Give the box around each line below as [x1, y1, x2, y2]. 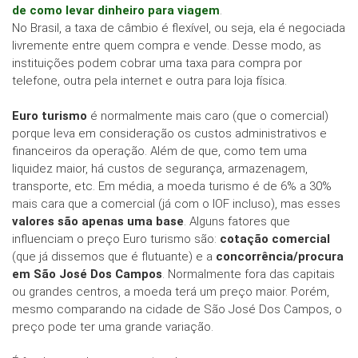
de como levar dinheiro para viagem [12, 3, 220, 18]
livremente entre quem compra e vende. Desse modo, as [12, 38, 321, 54]
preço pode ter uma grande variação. [12, 320, 213, 335]
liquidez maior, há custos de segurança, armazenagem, [12, 161, 308, 177]
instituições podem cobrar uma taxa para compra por [12, 56, 302, 71]
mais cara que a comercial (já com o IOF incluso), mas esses [12, 197, 340, 212]
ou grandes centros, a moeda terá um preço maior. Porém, [12, 284, 329, 300]
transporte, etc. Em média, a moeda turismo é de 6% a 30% [12, 179, 332, 194]
